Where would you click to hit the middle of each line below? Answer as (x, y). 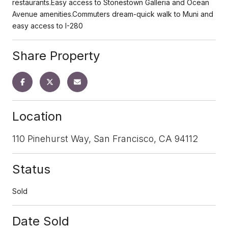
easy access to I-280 (48, 25)
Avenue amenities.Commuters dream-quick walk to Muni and (113, 14)
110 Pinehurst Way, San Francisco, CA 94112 (105, 138)
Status (31, 169)
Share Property (56, 55)
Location (37, 116)
